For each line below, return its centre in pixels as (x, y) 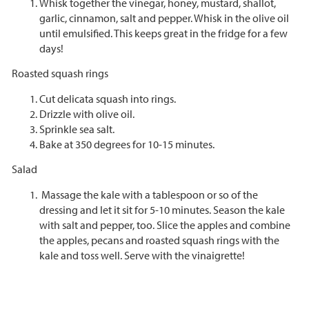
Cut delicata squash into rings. (107, 98)
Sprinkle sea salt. (78, 129)
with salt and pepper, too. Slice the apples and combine (165, 225)
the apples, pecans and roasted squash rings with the (159, 240)
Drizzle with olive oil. (87, 113)
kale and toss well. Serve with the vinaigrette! (142, 255)
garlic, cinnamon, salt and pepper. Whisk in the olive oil (164, 18)
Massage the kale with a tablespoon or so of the (149, 194)
